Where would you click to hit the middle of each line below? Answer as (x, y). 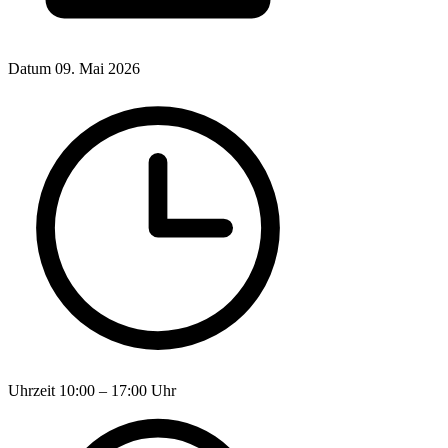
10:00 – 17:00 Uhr (117, 390)
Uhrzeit (31, 390)
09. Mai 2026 (97, 68)
